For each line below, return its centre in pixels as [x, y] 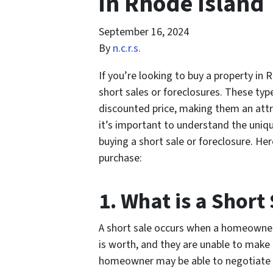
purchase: [120, 158]
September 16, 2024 [144, 32]
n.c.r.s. [127, 49]
